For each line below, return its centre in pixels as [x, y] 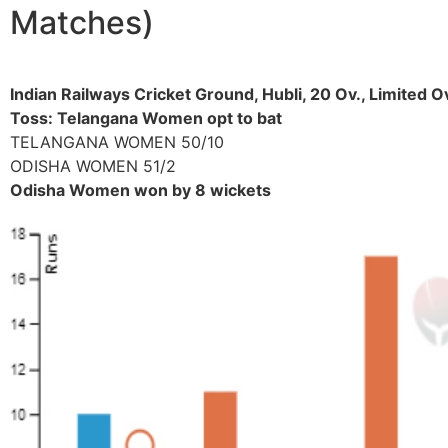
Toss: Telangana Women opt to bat [146, 118]
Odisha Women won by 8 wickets [140, 190]
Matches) [82, 23]
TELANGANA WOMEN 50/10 [117, 142]
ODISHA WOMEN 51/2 [93, 166]
